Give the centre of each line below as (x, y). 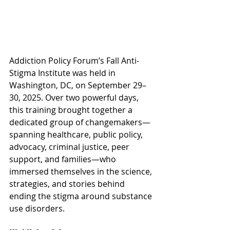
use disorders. (37, 208)
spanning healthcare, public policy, (77, 135)
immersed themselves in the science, (82, 171)
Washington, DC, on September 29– (78, 85)
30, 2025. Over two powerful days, (75, 98)
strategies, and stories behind (68, 184)
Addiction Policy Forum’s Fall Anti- (74, 61)
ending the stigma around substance (82, 196)
